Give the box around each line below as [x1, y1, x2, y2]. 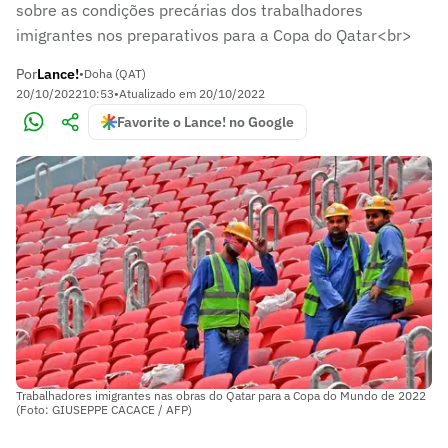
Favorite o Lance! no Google [117, 113, 294, 131]
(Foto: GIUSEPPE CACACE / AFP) [16, 401, 192, 417]
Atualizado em [119, 86, 199, 101]
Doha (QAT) [84, 66, 146, 81]
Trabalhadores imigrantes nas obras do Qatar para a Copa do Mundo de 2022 [16, 387, 426, 403]
